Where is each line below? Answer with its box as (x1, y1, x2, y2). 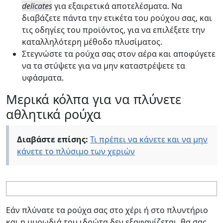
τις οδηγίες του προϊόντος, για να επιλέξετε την (22, 24, 205, 35)
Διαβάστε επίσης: (17, 133, 88, 145)
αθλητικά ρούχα (6, 105, 101, 122)
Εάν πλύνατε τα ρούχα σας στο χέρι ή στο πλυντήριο (6, 204, 208, 216)
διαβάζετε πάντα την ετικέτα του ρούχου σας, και (22, 12, 212, 23)
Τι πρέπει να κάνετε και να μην (90, 133, 208, 145)
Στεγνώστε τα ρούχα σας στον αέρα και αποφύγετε (22, 48, 216, 59)
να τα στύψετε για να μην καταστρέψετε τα (22, 60, 185, 71)
